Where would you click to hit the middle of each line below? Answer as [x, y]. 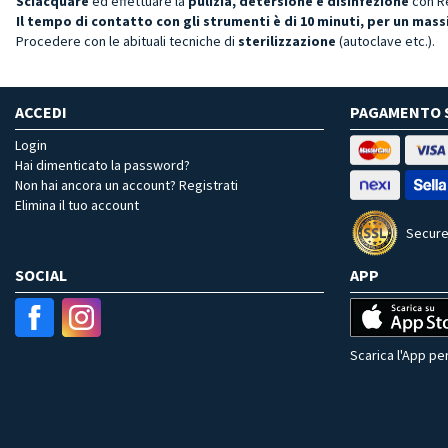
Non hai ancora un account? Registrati [126, 184]
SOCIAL [41, 274]
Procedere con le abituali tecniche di [127, 40]
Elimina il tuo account [77, 204]
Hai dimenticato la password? [102, 164]
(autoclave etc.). [385, 40]
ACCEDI [41, 111]
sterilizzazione [287, 40]
